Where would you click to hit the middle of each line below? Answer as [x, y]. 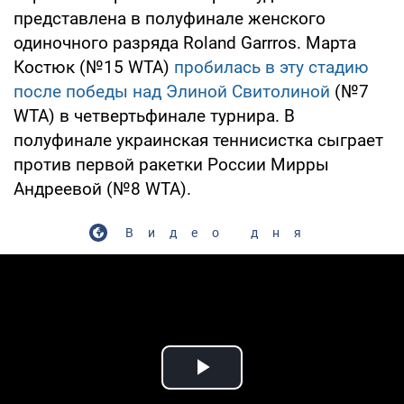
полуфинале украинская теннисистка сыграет [198, 140]
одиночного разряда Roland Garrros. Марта [185, 42]
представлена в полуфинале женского [170, 18]
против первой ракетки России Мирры [171, 164]
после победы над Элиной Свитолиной [172, 91]
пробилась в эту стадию [271, 67]
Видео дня [220, 232]
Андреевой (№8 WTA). [102, 188]
